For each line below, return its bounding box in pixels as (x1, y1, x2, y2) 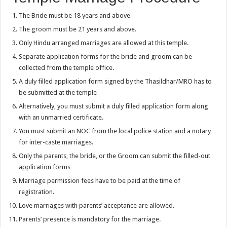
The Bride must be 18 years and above (19, 12, 131, 20)
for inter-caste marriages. (19, 138, 94, 146)
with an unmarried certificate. (19, 113, 104, 122)
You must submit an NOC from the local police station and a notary (19, 127, 211, 135)
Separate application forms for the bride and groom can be (19, 53, 193, 61)
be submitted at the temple (19, 89, 97, 97)
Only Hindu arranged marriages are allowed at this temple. (19, 39, 189, 47)
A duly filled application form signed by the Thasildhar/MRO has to (19, 78, 212, 86)
